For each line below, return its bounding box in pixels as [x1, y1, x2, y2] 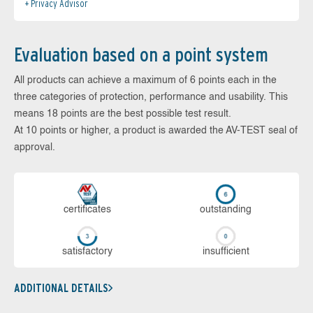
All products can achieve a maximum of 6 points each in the [14, 75, 277, 86]
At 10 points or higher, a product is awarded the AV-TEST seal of [14, 126, 298, 136]
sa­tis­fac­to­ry [62, 247, 112, 257]
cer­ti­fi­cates [64, 205, 111, 215]
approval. [14, 143, 55, 153]
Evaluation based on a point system [14, 43, 268, 67]
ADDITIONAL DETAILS [14, 281, 108, 295]
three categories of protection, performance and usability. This [14, 92, 288, 103]
